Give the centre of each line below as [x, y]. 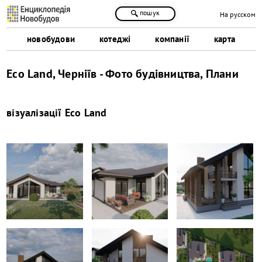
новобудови [51, 39]
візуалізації [36, 112]
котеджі [115, 39]
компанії [172, 39]
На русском [237, 15]
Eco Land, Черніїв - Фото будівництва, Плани [123, 73]
